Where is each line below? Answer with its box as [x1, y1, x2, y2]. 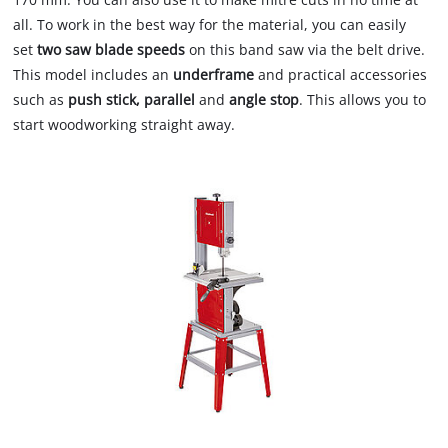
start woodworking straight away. [13, 115, 236, 135]
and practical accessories [258, 65, 428, 85]
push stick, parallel [68, 90, 196, 110]
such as [13, 90, 69, 110]
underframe [173, 65, 259, 85]
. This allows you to [299, 90, 427, 110]
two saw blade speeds [37, 40, 186, 60]
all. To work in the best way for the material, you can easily [13, 15, 407, 35]
